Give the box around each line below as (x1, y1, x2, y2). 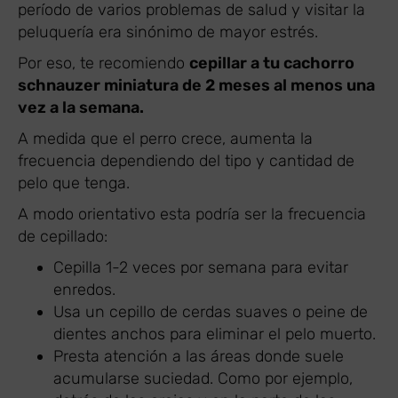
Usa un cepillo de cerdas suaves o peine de (53, 301, 368, 322)
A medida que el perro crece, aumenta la (18, 128, 313, 148)
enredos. (53, 279, 115, 299)
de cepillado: (18, 226, 107, 246)
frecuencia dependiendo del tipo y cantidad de (18, 150, 354, 171)
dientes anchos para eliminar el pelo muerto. (53, 323, 376, 344)
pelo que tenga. (18, 172, 130, 193)
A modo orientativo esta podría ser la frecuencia (18, 203, 366, 224)
